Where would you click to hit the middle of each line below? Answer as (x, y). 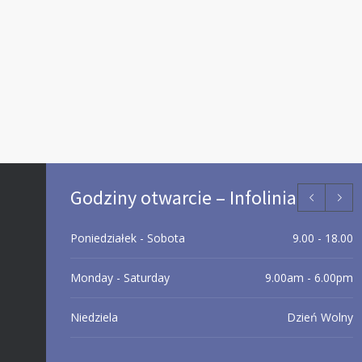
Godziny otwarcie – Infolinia (183, 198)
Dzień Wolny (320, 317)
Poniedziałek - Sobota (128, 238)
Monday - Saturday (120, 278)
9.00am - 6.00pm (309, 278)
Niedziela (94, 317)
